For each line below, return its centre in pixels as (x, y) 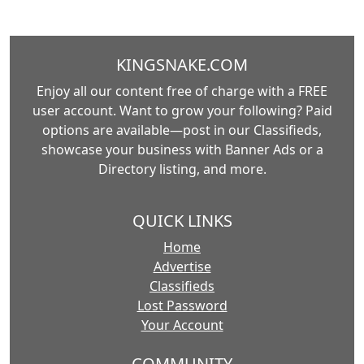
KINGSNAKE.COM (182, 65)
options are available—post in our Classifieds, (182, 130)
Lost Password (182, 306)
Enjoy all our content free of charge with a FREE (182, 91)
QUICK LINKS (182, 221)
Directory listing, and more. (182, 169)
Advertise (182, 267)
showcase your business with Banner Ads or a (182, 150)
